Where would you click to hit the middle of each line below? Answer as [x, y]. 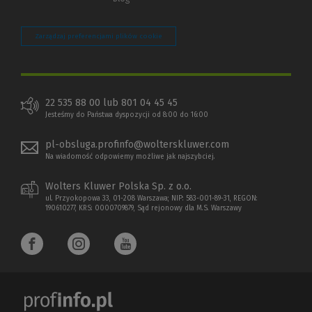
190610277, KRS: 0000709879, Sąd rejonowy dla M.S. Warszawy [143, 209]
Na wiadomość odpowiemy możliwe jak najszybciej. [130, 157]
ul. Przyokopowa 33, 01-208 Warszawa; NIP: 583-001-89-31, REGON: [151, 199]
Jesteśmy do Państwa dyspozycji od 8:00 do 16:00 [127, 115]
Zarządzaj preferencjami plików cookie [99, 36]
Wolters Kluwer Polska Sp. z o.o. [118, 187]
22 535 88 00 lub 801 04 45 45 [111, 103]
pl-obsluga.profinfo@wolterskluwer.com [137, 145]
